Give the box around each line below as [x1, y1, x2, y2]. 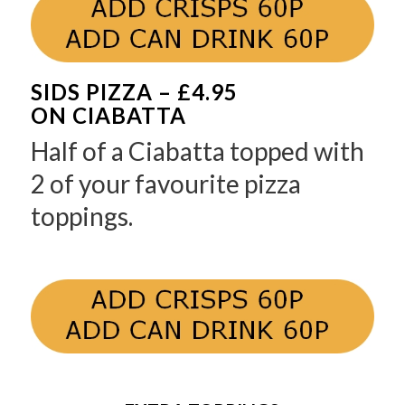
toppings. [30, 201, 133, 231]
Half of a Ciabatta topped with [30, 136, 364, 166]
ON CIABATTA [30, 101, 186, 128]
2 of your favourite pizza [30, 168, 301, 199]
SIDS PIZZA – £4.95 [30, 78, 238, 105]
